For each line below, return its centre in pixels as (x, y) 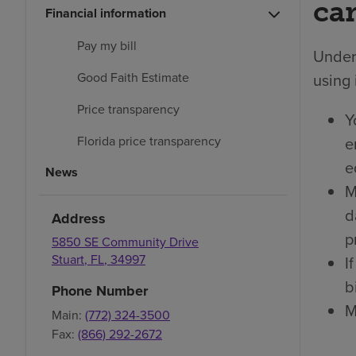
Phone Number (100, 291)
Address (79, 219)
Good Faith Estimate (133, 77)
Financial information (106, 14)
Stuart (68, 259)
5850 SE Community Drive (125, 242)
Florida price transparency (149, 141)
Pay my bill (107, 46)
